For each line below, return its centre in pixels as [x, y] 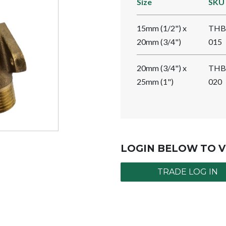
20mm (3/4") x [162, 68]
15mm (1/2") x [162, 28]
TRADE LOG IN [187, 172]
